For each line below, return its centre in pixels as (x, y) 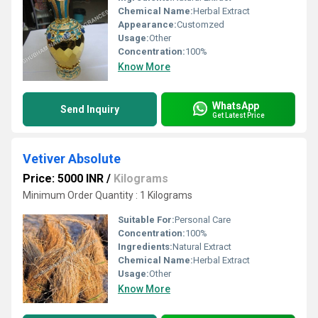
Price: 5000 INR (63, 179)
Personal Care (203, 220)
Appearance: (147, 24)
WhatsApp (236, 105)
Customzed (201, 24)
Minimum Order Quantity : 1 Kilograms (108, 195)
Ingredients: (145, 247)
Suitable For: (146, 220)
